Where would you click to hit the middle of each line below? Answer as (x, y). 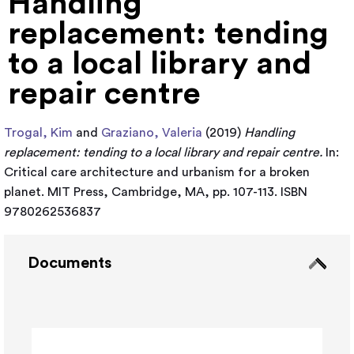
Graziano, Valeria (152, 133)
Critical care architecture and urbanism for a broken (157, 172)
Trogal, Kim (38, 133)
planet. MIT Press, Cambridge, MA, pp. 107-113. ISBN (156, 192)
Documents (70, 263)
